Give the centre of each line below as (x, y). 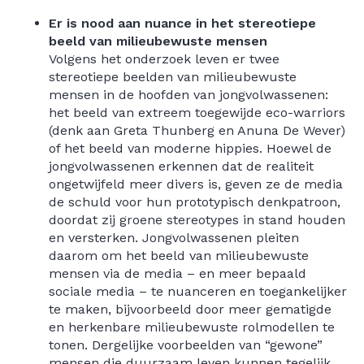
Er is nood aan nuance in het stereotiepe (182, 23)
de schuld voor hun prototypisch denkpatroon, (195, 202)
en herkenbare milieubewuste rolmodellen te (192, 327)
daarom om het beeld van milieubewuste (179, 256)
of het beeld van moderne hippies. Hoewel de (190, 148)
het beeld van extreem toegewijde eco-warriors (197, 113)
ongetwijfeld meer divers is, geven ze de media (196, 184)
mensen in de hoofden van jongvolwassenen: (188, 95)
